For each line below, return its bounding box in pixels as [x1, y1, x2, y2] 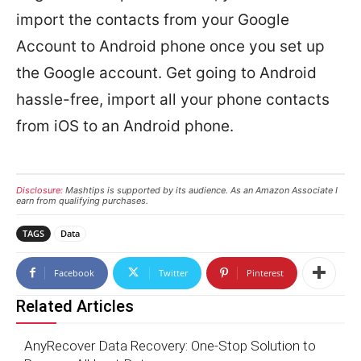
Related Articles [16, 296, 134, 316]
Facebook [54, 266, 94, 279]
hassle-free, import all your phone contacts [16, 89, 330, 109]
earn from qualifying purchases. [16, 194, 148, 206]
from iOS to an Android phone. [16, 116, 234, 135]
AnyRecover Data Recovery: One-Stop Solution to [24, 337, 316, 354]
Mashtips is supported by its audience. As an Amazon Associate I [63, 184, 338, 196]
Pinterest [247, 266, 284, 279]
